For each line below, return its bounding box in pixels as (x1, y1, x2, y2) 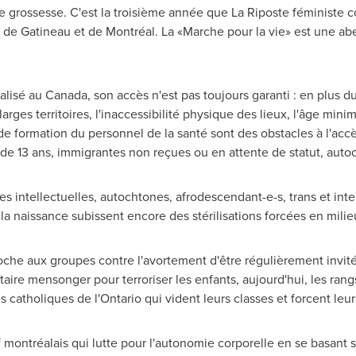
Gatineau (20, 22, 71, 41)
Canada (44, 86, 87, 104)
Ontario (99, 289, 141, 308)
